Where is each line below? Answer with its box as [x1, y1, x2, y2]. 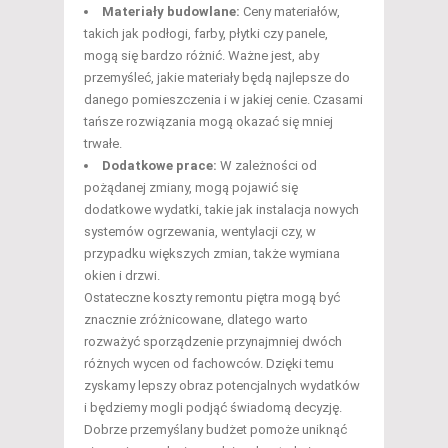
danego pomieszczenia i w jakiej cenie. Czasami [84, 92, 363, 108]
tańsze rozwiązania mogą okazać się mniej [84, 114, 333, 130]
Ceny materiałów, [240, 4, 340, 20]
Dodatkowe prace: [102, 158, 217, 174]
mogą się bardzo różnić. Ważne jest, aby [84, 48, 319, 64]
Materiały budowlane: [102, 4, 240, 20]
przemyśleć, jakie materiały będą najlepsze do [84, 70, 350, 86]
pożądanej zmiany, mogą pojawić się [84, 180, 298, 196]
